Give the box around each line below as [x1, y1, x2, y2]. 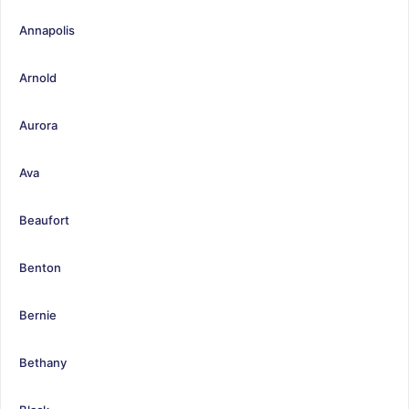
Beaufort [19, 212, 69, 227]
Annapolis [19, 22, 75, 37]
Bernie [19, 307, 57, 322]
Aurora [19, 117, 58, 132]
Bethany [19, 354, 67, 370]
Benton [19, 259, 61, 275]
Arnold [19, 69, 57, 85]
